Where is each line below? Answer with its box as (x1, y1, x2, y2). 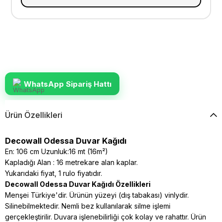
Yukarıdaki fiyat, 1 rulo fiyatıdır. (5, 169, 102, 178)
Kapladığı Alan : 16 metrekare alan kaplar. (5, 158, 138, 167)
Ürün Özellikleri (5, 110, 62, 120)
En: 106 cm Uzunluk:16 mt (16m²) (5, 147, 108, 156)
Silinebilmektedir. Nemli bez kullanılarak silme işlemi (5, 202, 170, 211)
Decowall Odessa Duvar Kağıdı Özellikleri (5, 180, 151, 189)
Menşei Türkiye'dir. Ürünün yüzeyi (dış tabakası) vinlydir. (5, 191, 189, 200)
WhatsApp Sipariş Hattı (24, 79, 111, 89)
